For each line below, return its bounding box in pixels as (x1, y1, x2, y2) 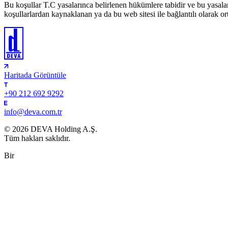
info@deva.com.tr (4, 107, 62, 116)
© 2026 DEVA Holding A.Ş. (4, 124, 97, 133)
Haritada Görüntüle (4, 70, 66, 79)
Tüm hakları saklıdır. (4, 133, 70, 142)
